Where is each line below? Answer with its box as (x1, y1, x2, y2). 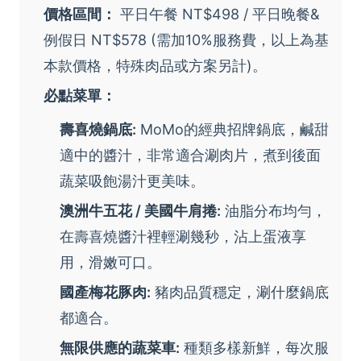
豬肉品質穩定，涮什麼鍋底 (151, 284, 329, 301)
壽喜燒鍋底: (60, 121, 136, 139)
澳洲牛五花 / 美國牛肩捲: (60, 202, 221, 220)
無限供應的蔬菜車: (60, 339, 180, 357)
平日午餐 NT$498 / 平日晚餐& (116, 6, 320, 23)
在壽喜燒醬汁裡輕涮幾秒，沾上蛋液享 (60, 228, 306, 246)
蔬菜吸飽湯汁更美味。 (60, 172, 205, 190)
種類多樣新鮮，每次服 (180, 339, 329, 357)
